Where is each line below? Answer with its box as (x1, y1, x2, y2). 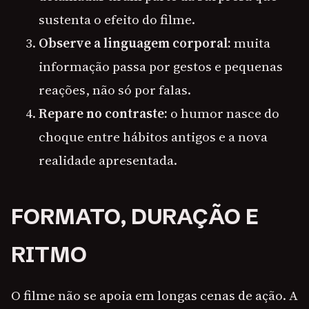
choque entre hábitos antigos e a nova (39, 128, 268, 146)
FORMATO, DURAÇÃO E (11, 203, 259, 230)
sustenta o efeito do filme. (39, 10, 195, 29)
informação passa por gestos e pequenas (39, 57, 283, 76)
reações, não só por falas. (39, 81, 191, 99)
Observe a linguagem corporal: (39, 34, 231, 52)
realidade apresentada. (39, 151, 177, 170)
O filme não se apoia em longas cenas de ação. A (11, 286, 298, 305)
